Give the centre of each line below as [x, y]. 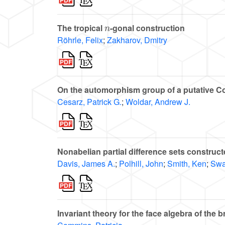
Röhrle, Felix [80, 40]
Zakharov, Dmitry [137, 40]
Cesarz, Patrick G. [89, 102]
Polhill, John [141, 164]
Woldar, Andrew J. [158, 102]
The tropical [81, 28]
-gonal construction [148, 28]
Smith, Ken [187, 164]
